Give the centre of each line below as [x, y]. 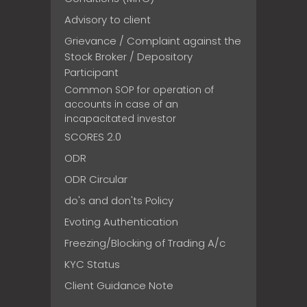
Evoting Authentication [121, 222]
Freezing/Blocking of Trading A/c [145, 243]
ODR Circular [96, 180]
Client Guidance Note [119, 286]
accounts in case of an [121, 105]
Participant [91, 73]
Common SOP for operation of [139, 90]
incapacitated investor [120, 119]
